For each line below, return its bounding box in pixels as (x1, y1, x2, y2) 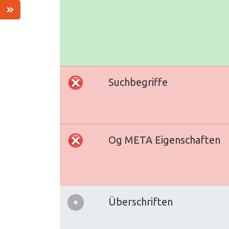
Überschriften (108, 196, 173, 208)
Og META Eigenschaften (108, 134, 220, 146)
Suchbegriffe (108, 76, 168, 88)
